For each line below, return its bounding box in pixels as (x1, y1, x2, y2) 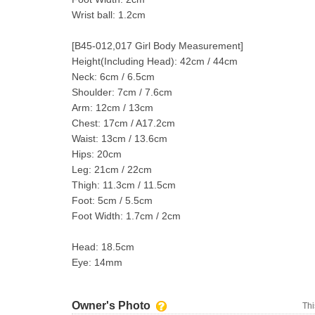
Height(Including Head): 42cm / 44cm (72, 56, 238, 67)
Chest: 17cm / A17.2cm (72, 117, 175, 129)
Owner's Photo (72, 300, 150, 311)
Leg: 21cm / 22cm (72, 164, 152, 175)
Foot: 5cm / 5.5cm (72, 195, 153, 206)
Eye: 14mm (72, 257, 122, 268)
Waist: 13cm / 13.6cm (72, 133, 167, 144)
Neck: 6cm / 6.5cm (72, 71, 155, 82)
